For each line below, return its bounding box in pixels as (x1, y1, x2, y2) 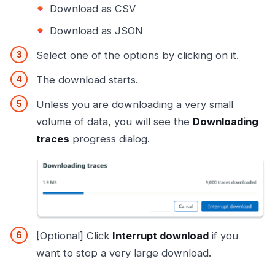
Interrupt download (112, 230, 209, 242)
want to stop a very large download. (36, 247, 211, 260)
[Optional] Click (36, 230, 112, 242)
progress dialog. (69, 133, 150, 145)
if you (209, 230, 238, 242)
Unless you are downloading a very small (36, 98, 233, 111)
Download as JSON (50, 25, 143, 37)
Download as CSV (50, 2, 136, 15)
